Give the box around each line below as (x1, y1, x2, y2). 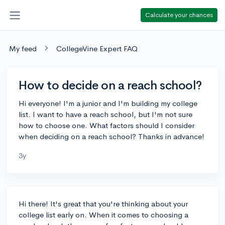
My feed (9, 43, 37, 53)
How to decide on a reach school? (19, 77, 202, 93)
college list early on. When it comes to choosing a (19, 209, 188, 219)
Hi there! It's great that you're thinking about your (19, 198, 188, 208)
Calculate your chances (145, 10, 213, 19)
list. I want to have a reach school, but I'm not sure (19, 109, 192, 119)
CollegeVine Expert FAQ (56, 43, 138, 53)
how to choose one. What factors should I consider (19, 120, 194, 130)
